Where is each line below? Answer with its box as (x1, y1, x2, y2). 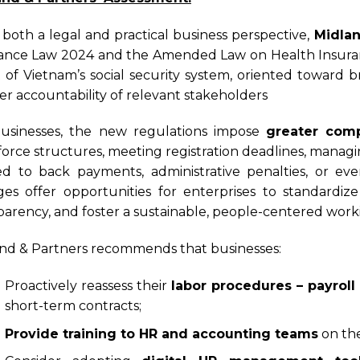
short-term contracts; (4, 298, 141, 314)
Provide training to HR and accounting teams (4, 325, 318, 342)
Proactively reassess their (4, 278, 172, 294)
